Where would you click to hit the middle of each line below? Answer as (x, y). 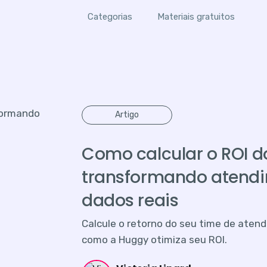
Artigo (127, 114)
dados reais (130, 200)
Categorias (110, 17)
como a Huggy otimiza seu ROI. (154, 239)
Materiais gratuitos (196, 17)
